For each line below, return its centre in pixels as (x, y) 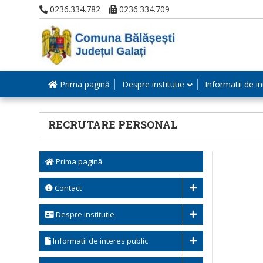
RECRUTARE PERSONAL (113, 124)
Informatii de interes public (100, 241)
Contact (67, 188)
